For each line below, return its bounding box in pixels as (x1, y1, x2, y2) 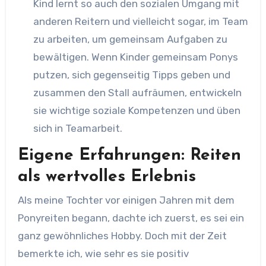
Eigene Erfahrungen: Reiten (17, 147, 241, 164)
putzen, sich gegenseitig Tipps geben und (33, 68, 230, 81)
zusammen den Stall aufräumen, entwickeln (33, 86, 242, 99)
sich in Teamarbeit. (33, 122, 122, 134)
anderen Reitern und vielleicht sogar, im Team (33, 15, 248, 27)
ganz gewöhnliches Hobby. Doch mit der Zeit (17, 230, 227, 242)
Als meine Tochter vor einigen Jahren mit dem (17, 194, 235, 206)
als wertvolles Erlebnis (17, 168, 196, 185)
